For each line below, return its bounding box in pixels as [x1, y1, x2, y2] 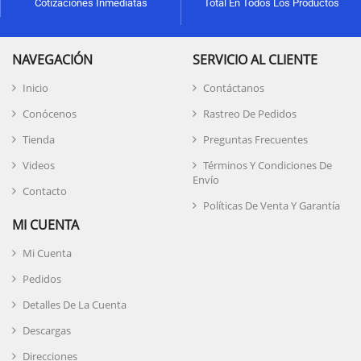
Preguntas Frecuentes [203, 131, 308, 147]
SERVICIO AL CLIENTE [193, 50, 317, 68]
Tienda [23, 131, 55, 147]
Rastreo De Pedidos [203, 106, 297, 121]
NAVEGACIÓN [12, 50, 93, 68]
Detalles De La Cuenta [23, 297, 127, 312]
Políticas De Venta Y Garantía [203, 197, 340, 213]
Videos [23, 157, 55, 172]
